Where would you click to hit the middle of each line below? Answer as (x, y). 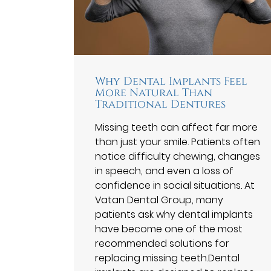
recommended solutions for (162, 243)
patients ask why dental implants (174, 214)
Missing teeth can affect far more (177, 127)
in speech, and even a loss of (165, 171)
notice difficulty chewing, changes (178, 156)
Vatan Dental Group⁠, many (159, 200)
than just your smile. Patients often (178, 142)
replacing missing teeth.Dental (168, 258)
